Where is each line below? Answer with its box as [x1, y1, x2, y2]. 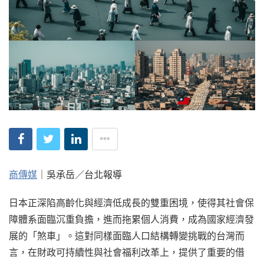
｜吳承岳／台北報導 [37, 168, 122, 180]
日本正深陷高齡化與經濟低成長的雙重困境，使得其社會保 [9, 196, 254, 209]
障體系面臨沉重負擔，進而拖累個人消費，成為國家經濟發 [9, 213, 254, 225]
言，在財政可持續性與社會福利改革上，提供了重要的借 [9, 246, 245, 258]
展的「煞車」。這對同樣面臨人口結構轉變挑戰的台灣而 [9, 229, 245, 242]
